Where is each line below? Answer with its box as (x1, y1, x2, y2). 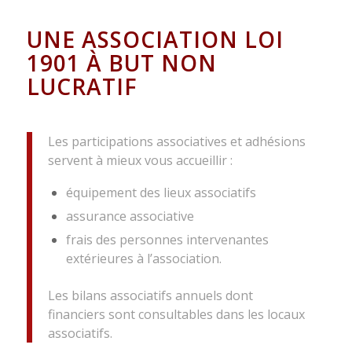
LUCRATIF (26, 71, 137, 101)
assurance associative (65, 207, 194, 225)
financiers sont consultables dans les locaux (47, 306, 305, 324)
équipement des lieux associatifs (65, 184, 256, 202)
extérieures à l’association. (65, 250, 222, 268)
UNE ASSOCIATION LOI (26, 24, 284, 54)
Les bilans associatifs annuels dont (47, 287, 253, 305)
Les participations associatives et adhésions (47, 133, 306, 151)
